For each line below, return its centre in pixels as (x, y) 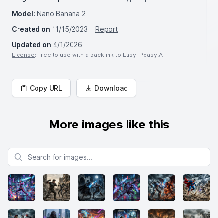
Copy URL (46, 88)
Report (107, 29)
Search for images (37, 152)
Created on (31, 29)
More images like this (109, 124)
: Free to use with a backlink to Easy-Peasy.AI (99, 55)
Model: (23, 13)
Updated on (31, 45)
